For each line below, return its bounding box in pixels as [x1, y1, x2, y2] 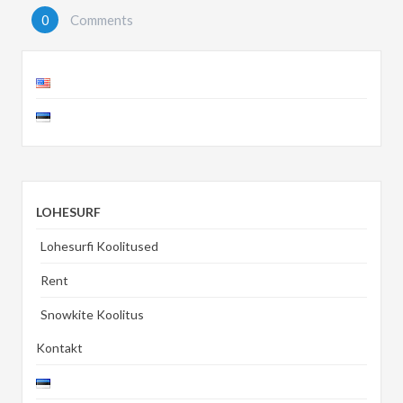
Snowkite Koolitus [40, 307, 144, 323]
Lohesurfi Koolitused [40, 238, 158, 255]
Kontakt [36, 340, 83, 356]
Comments [67, 12, 133, 29]
